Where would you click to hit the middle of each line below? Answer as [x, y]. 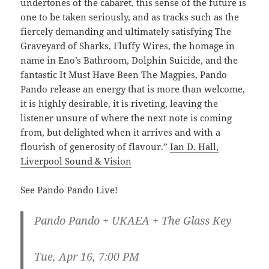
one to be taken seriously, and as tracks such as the [130, 17]
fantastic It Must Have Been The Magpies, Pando [124, 75]
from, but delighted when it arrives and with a [121, 132]
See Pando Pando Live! [69, 190]
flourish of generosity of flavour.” [95, 147]
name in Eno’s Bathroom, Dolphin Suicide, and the [129, 60]
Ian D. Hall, [195, 147]
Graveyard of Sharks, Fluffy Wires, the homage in [128, 46]
